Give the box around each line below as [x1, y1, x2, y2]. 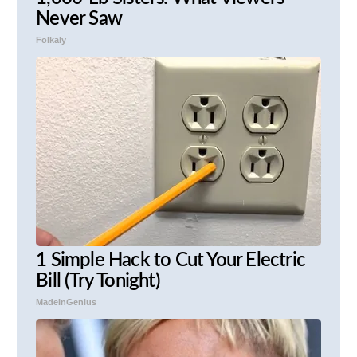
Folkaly [36, 35, 67, 45]
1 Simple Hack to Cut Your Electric [36, 251, 305, 271]
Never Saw [36, 10, 122, 29]
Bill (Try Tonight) [36, 272, 160, 292]
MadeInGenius [36, 297, 97, 308]
